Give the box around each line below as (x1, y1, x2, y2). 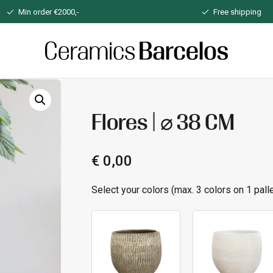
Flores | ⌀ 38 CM (91, 114, 235, 135)
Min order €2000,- (18, 7, 79, 16)
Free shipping (213, 7, 261, 16)
